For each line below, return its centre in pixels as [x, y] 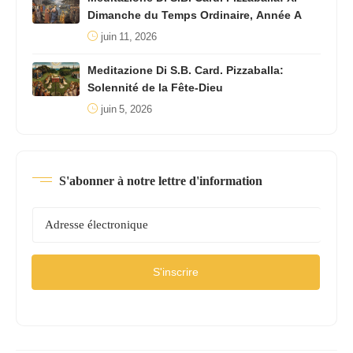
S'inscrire [176, 273]
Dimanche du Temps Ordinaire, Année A [195, 16]
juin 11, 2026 [129, 37]
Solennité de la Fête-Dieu [155, 88]
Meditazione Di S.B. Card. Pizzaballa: [186, 71]
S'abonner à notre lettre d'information [161, 181]
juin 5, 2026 [126, 110]
